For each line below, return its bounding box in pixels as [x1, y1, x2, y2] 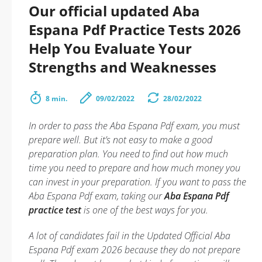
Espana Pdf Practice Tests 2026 [29, 20, 241, 39]
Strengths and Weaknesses [29, 57, 216, 77]
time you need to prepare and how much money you [29, 161, 240, 174]
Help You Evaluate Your [29, 39, 192, 58]
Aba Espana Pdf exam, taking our [29, 189, 164, 202]
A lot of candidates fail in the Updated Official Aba [29, 229, 230, 242]
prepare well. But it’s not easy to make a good [29, 133, 212, 146]
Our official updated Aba [29, 1, 200, 20]
